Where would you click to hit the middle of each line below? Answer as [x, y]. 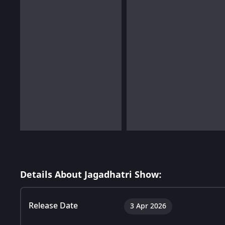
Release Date [53, 206]
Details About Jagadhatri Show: [91, 175]
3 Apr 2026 [148, 206]
